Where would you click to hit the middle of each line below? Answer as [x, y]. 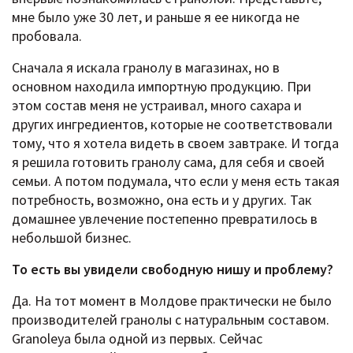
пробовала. [47, 35]
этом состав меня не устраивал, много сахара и [157, 105]
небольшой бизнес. [72, 237]
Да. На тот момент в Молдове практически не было [172, 300]
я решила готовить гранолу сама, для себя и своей [168, 162]
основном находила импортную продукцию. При [162, 86]
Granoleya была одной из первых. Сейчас [137, 338]
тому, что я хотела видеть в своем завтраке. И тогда [175, 143]
